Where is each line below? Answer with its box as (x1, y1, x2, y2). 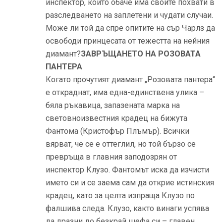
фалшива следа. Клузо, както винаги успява (46, 203, 209, 213)
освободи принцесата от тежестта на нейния (46, 36, 210, 46)
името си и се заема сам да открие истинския (46, 177, 214, 187)
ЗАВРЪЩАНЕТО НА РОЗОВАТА (81, 49, 201, 58)
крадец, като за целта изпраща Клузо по (46, 190, 195, 200)
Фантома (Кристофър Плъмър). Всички (46, 126, 189, 136)
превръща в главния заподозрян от (46, 152, 177, 162)
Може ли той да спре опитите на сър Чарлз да (46, 23, 215, 33)
